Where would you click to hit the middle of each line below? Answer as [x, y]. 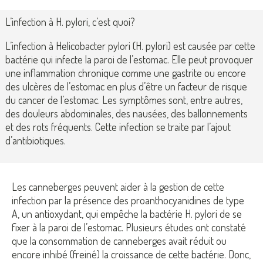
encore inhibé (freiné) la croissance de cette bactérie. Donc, [131, 254]
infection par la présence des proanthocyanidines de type [128, 200]
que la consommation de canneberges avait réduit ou [119, 240]
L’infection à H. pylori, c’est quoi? [70, 21]
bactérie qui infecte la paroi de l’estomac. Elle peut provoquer [129, 59]
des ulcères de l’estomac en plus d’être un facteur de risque [126, 86]
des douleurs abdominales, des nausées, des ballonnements [127, 113]
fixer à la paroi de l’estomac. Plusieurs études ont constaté [129, 227]
